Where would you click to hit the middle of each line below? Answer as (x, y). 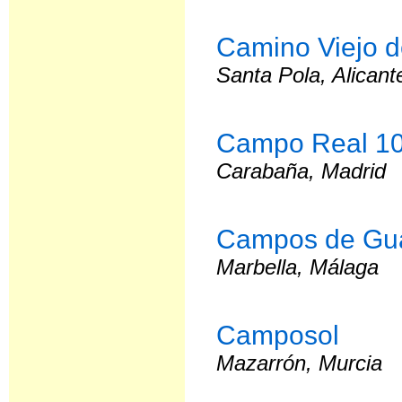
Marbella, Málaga (298, 267)
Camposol (278, 335)
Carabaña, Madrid (301, 171)
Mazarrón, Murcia (300, 363)
